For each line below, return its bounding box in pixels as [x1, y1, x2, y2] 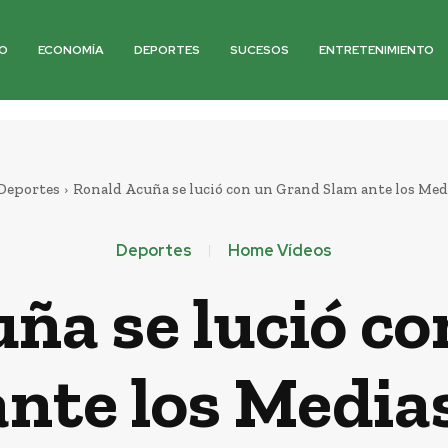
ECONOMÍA [38, 42, 105, 58]
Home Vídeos [227, 240, 332, 261]
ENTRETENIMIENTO [319, 42, 435, 58]
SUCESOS [230, 42, 290, 58]
